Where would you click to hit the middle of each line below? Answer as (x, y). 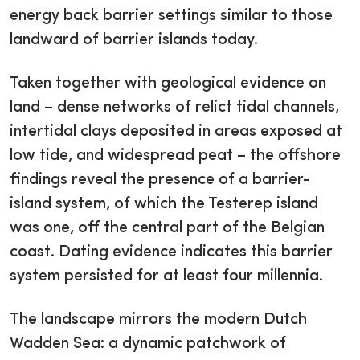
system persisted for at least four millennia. (166, 277)
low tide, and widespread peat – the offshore (175, 156)
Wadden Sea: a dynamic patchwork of (148, 344)
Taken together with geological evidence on (168, 84)
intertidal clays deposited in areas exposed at (176, 132)
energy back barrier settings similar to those (171, 16)
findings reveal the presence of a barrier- (160, 180)
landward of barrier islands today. (136, 41)
